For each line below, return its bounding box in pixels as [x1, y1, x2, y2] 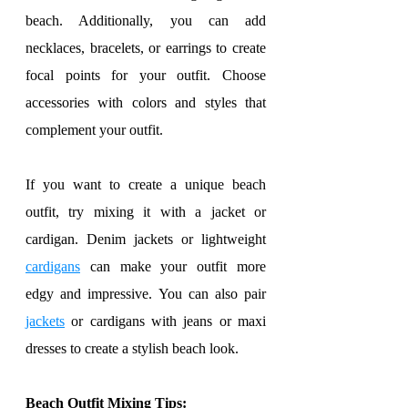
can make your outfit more [80, 259, 266, 274]
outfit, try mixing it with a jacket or [25, 204, 266, 219]
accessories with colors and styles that [25, 95, 266, 110]
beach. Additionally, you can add [25, 13, 266, 28]
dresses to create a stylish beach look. [25, 341, 239, 356]
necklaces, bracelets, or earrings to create [25, 40, 266, 56]
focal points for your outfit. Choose [25, 67, 266, 83]
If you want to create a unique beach [25, 177, 266, 192]
